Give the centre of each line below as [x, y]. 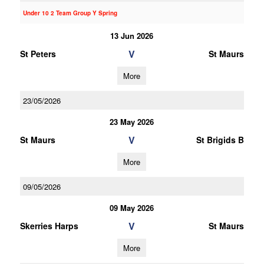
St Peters [38, 54]
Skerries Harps [49, 226]
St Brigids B [220, 140]
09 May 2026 [132, 208]
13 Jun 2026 [132, 36]
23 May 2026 [132, 122]
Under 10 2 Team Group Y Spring [70, 13]
